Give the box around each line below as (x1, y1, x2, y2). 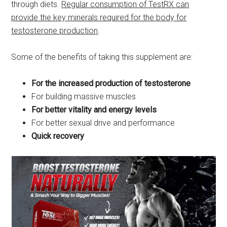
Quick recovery (31, 131, 85, 141)
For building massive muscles (31, 92, 136, 102)
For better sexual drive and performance (31, 118, 175, 128)
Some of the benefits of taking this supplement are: (11, 52, 193, 62)
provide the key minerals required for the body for (11, 13, 187, 23)
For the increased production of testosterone (31, 79, 191, 89)
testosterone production (11, 26, 98, 36)
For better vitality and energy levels (31, 105, 157, 115)
